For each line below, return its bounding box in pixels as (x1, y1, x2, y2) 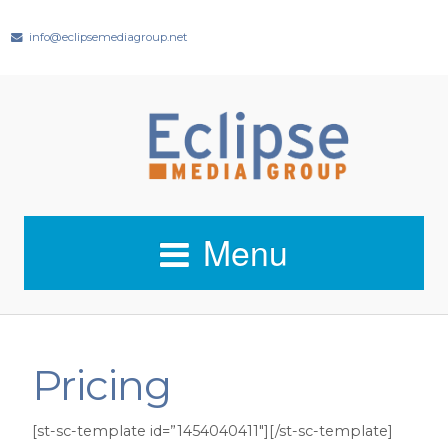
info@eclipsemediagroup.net (29, 30, 188, 44)
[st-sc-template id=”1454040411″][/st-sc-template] (32, 421, 393, 440)
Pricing (32, 359, 171, 410)
